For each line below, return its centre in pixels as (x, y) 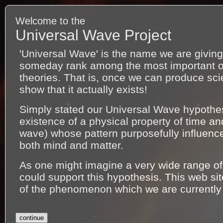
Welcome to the (50, 21)
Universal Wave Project (93, 35)
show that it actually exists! (83, 89)
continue (32, 218)
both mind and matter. (71, 145)
